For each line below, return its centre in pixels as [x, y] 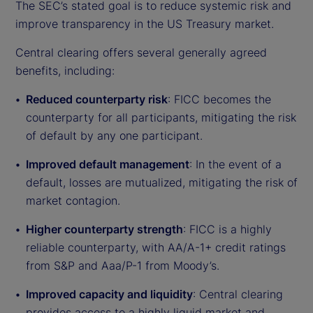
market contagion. [73, 200]
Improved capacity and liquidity [109, 294]
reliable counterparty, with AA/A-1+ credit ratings [156, 247]
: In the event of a [235, 164]
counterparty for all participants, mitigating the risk [161, 117]
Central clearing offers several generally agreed [141, 52]
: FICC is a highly [227, 229]
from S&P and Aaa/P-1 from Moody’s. [123, 265]
